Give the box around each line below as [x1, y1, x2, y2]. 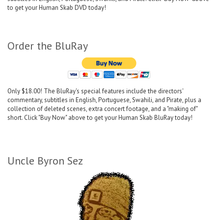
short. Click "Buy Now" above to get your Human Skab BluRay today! [7, 113, 192, 122]
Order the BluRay [7, 38, 88, 53]
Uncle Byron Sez [7, 153, 83, 167]
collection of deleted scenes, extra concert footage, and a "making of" [7, 104, 197, 113]
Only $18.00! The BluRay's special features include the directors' [7, 86, 183, 95]
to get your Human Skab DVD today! [7, 3, 106, 12]
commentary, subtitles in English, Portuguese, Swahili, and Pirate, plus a [7, 95, 201, 104]
